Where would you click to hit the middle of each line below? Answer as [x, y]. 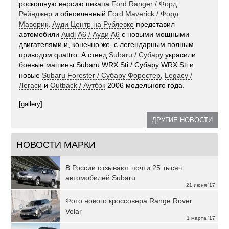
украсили [180, 55]
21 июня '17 [200, 185]
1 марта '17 [201, 218]
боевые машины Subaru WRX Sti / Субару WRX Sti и [107, 65]
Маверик [34, 24]
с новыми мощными [155, 35]
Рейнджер [36, 14]
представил [155, 24]
